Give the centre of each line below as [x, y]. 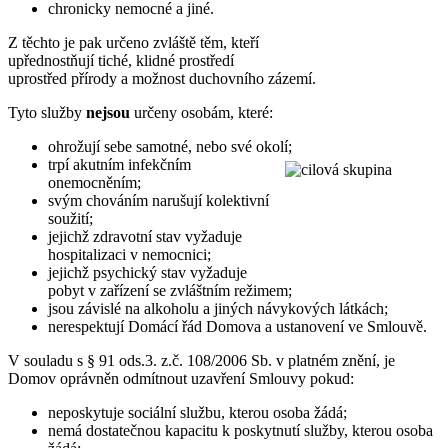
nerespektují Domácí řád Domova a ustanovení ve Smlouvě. [237, 326]
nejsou [108, 112]
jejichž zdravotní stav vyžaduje [145, 236]
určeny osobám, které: [201, 112]
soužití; [70, 218]
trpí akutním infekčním [119, 164]
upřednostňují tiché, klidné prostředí [121, 60]
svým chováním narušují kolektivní [158, 200]
